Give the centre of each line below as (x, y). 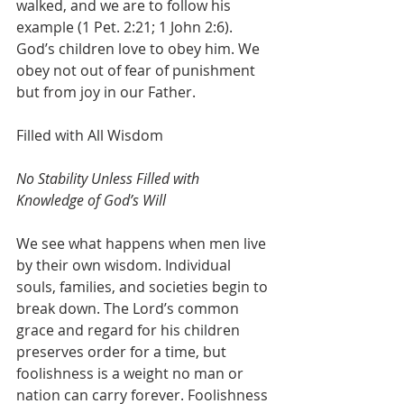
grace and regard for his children (130, 330)
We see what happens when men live (143, 243)
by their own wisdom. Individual (125, 265)
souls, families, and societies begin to (144, 287)
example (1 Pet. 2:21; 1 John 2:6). (126, 27)
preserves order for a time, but (123, 352)
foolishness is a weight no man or (132, 373)
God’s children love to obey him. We (140, 49)
